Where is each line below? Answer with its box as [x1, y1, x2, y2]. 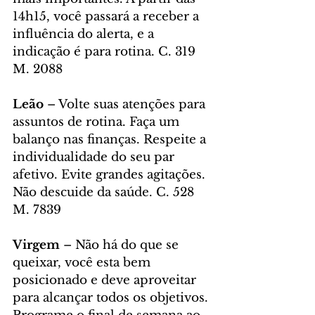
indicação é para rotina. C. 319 [13, 44, 199, 60]
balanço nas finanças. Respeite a [13, 132, 210, 148]
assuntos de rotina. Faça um [13, 115, 183, 130]
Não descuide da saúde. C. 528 [13, 185, 198, 200]
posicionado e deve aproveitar [13, 273, 200, 288]
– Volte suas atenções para [44, 97, 209, 112]
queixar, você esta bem [13, 255, 154, 271]
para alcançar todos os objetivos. [13, 290, 212, 306]
